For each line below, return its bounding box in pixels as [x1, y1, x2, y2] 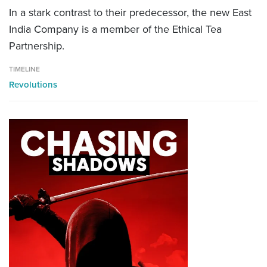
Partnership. [9, 38, 64, 54]
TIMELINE [9, 64, 40, 75]
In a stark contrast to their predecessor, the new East [9, 5, 252, 21]
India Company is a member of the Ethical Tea [9, 21, 222, 38]
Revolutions [9, 78, 57, 92]
